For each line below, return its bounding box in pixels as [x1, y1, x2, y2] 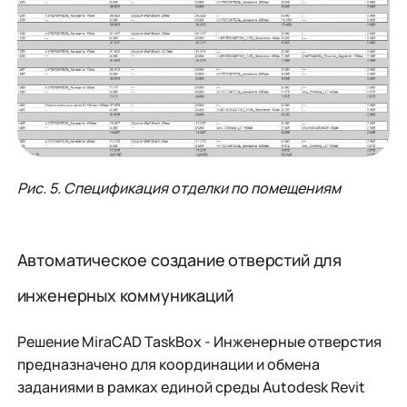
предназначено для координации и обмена [16, 353, 320, 374]
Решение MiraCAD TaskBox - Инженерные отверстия [16, 331, 382, 352]
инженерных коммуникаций [16, 284, 233, 307]
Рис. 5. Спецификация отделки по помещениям [16, 178, 341, 199]
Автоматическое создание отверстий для [16, 249, 342, 272]
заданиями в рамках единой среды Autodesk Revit [16, 376, 365, 397]
